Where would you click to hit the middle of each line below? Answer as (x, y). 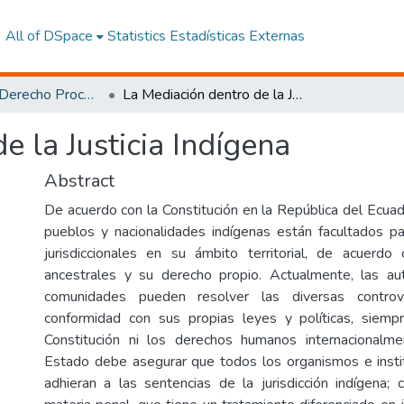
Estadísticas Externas (237, 36)
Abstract (79, 181)
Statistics (136, 36)
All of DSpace (49, 36)
